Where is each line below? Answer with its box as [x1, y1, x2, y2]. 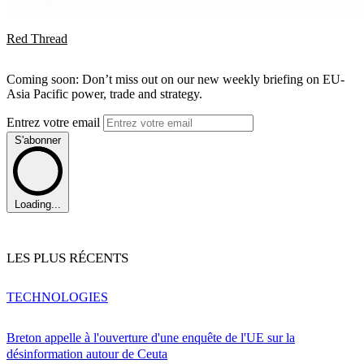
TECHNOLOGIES [6, 290, 108, 305]
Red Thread [6, 31, 67, 45]
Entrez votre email [6, 115, 103, 129]
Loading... [15, 198, 61, 211]
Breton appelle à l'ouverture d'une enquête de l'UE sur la [6, 331, 295, 345]
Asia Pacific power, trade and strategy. [6, 86, 202, 101]
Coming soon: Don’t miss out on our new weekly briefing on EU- [6, 71, 344, 86]
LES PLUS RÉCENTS [6, 250, 128, 266]
